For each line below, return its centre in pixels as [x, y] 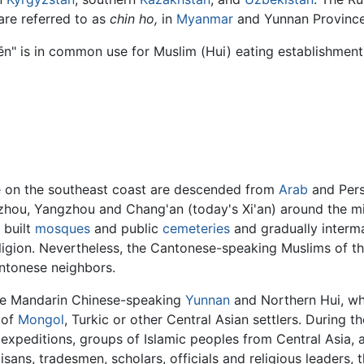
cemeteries [196, 229]
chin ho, [134, 18]
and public [126, 229]
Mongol [41, 320]
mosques [63, 229]
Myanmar [205, 18]
